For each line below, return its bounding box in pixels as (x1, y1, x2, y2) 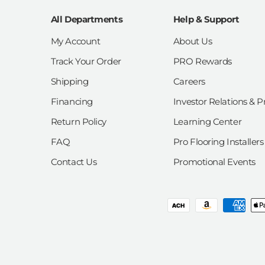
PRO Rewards (173, 56, 232, 67)
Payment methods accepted (141, 198, 261, 210)
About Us (173, 35, 212, 47)
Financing (50, 96, 93, 108)
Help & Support (173, 14, 240, 25)
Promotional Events (173, 156, 256, 168)
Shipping (50, 76, 89, 88)
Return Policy (50, 116, 106, 128)
